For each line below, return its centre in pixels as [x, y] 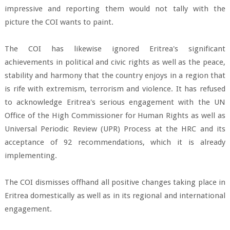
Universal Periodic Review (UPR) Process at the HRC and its [115, 129]
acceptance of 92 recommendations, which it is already [115, 142]
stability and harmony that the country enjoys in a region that [115, 76]
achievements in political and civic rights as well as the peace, [115, 62]
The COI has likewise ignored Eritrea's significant [115, 49]
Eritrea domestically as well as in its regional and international [115, 196]
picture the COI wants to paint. [59, 22]
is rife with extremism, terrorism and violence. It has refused [115, 89]
